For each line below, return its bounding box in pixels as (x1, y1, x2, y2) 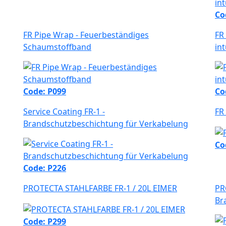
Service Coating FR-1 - (23, 106, 105, 118)
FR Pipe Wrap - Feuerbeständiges (23, 29, 149, 41)
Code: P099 (23, 86, 66, 97)
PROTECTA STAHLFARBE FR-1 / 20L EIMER (23, 183, 177, 194)
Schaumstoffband (23, 41, 91, 53)
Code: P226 (23, 162, 66, 174)
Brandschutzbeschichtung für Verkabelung (23, 118, 188, 130)
